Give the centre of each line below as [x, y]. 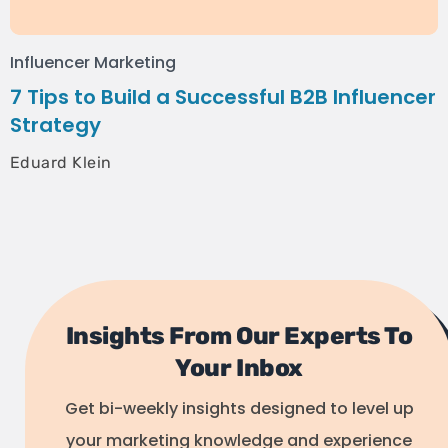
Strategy [55, 125]
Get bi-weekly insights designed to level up [239, 408]
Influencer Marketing [93, 62]
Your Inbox [239, 368]
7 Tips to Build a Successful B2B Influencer [223, 97]
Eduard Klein [61, 162]
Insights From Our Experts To [239, 336]
